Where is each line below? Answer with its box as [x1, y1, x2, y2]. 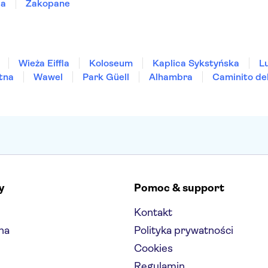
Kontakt [134, 206, 172, 218]
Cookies [134, 242, 173, 254]
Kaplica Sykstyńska [153, 57, 239, 69]
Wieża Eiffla [19, 57, 69, 69]
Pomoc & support [134, 182, 224, 194]
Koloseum [89, 57, 133, 69]
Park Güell [83, 71, 129, 83]
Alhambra [149, 71, 193, 83]
